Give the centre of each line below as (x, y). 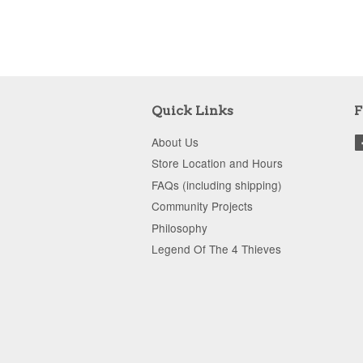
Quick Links (192, 111)
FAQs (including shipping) (217, 184)
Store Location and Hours (217, 163)
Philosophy (179, 227)
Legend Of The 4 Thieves (216, 248)
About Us (175, 142)
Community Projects (202, 206)
